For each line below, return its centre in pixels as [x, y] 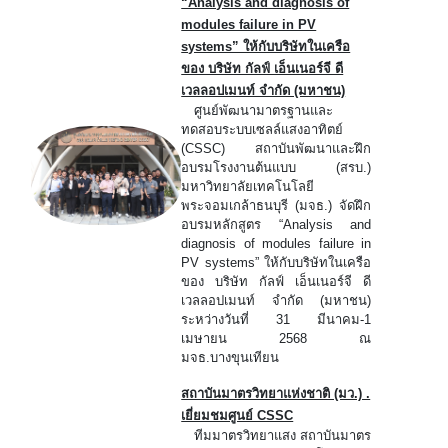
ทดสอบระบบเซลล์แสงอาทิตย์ [262, 129]
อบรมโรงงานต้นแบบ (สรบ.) [276, 167]
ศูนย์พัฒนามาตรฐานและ [257, 110]
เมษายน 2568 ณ [276, 338]
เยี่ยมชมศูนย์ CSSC [237, 415]
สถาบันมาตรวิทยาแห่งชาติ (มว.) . [276, 393]
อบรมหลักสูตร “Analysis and [276, 224]
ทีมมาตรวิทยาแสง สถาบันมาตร [276, 435]
